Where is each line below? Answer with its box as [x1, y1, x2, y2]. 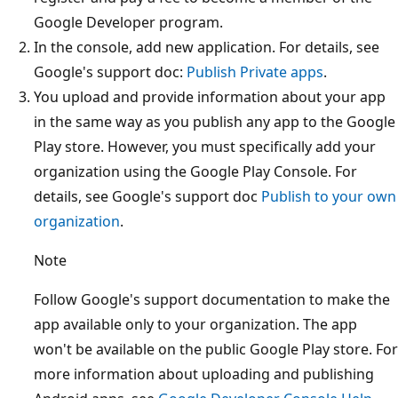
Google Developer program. [34, 12, 223, 32]
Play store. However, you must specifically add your [34, 136, 376, 156]
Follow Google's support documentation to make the [34, 289, 390, 309]
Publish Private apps [187, 61, 323, 82]
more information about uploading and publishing [34, 363, 374, 384]
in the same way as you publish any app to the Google [34, 111, 395, 131]
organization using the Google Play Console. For [34, 161, 357, 181]
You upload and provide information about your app [34, 86, 386, 107]
